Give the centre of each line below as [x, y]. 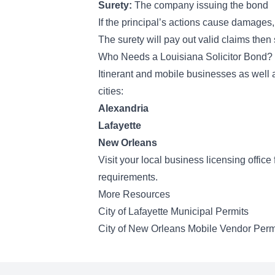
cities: [112, 91]
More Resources [134, 194]
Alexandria [123, 108]
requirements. [129, 177]
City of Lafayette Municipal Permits [173, 211]
